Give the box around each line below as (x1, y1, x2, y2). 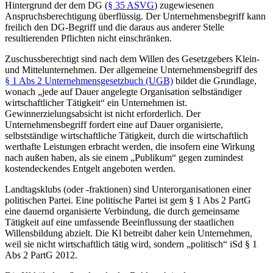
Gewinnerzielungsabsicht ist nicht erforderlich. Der (5, 108, 200, 119)
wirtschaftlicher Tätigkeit (5, 97, 101, 108)
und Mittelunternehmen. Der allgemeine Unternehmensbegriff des (5, 64, 257, 75)
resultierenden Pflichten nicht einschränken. (5, 32, 172, 43)
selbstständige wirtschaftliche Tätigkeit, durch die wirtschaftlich (5, 130, 248, 141)
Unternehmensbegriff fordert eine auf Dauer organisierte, (5, 119, 223, 130)
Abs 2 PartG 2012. (5, 249, 77, 260)
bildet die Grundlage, (173, 75, 257, 86)
